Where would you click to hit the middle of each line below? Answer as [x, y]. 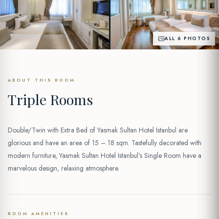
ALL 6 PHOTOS [187, 39]
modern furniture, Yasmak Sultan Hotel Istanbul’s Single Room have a [105, 155]
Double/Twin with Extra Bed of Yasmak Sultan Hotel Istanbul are [98, 130]
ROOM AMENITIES [38, 213]
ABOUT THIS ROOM [42, 80]
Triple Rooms [50, 99]
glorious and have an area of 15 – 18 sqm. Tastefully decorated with [105, 143]
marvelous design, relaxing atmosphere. [64, 168]
